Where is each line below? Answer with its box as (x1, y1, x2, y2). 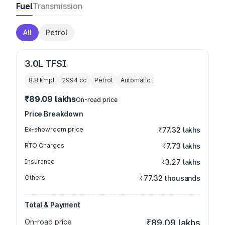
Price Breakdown (25, 109, 83, 118)
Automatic (121, 76, 150, 84)
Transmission (33, 1, 82, 11)
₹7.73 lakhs (162, 142, 200, 150)
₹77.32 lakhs (158, 126, 200, 134)
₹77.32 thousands (140, 174, 200, 182)
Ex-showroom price (25, 126, 83, 133)
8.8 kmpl (29, 76, 54, 84)
